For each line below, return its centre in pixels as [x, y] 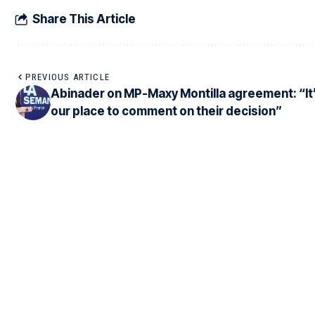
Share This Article [84, 19]
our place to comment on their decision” [166, 111]
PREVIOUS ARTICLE [68, 77]
